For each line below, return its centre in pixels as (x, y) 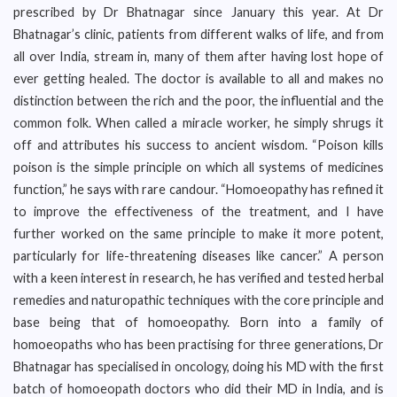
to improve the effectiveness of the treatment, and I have (198, 211)
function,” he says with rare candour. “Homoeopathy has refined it (198, 189)
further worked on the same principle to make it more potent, (198, 234)
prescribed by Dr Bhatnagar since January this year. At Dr (198, 12)
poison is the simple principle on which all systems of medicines (198, 167)
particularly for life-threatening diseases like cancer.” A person (198, 256)
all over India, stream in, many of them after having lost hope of (198, 56)
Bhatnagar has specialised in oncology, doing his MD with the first (198, 366)
